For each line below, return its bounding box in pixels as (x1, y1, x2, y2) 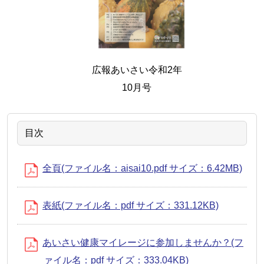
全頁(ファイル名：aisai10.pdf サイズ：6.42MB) (42, 163, 242, 173)
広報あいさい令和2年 (91, 64, 182, 75)
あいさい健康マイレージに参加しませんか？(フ (42, 237, 243, 247)
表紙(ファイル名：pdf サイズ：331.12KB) (42, 200, 219, 210)
